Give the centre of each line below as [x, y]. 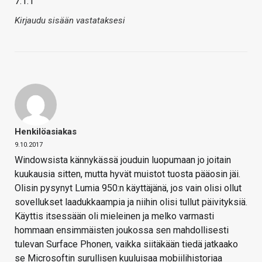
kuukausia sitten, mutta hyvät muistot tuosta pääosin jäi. [127, 174]
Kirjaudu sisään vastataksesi [70, 21]
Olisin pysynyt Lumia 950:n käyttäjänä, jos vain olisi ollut [128, 188]
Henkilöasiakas [46, 132]
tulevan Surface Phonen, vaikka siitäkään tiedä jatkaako [126, 244]
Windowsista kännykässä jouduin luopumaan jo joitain [123, 160]
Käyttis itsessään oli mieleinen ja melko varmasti [114, 216]
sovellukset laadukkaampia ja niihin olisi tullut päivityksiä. [131, 202]
